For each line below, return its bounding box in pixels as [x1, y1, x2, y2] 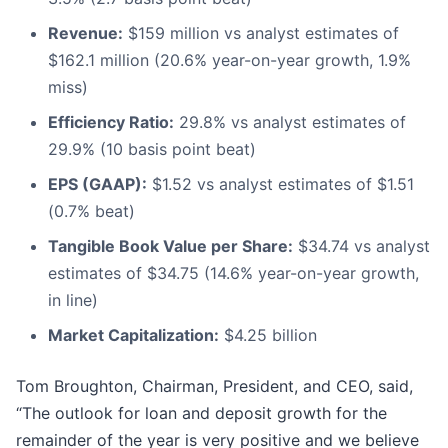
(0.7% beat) [48, 201, 135, 222]
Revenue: [48, 23, 123, 44]
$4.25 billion [219, 325, 317, 346]
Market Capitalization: [48, 325, 219, 346]
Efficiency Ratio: [48, 112, 174, 133]
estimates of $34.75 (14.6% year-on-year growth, [48, 263, 419, 284]
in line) [48, 290, 98, 311]
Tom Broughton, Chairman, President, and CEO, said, [16, 376, 413, 397]
